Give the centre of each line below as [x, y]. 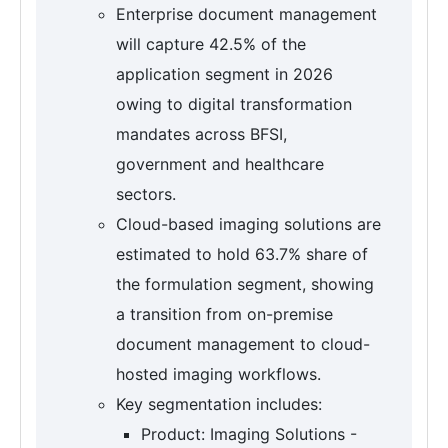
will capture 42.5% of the [211, 44]
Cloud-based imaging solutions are [248, 224]
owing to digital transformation [234, 104]
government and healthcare [220, 164]
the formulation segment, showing [245, 284]
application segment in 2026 [224, 74]
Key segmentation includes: [219, 404]
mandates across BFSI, [201, 134]
